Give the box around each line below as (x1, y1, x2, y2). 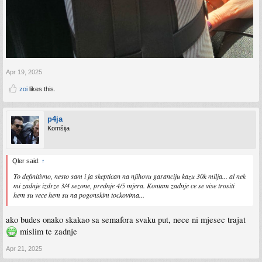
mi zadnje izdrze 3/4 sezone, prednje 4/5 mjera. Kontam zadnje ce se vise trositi (13, 180, 235, 190)
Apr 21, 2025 (6, 245, 42, 253)
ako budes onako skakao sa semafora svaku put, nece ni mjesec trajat (6, 214, 246, 226)
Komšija (47, 124, 70, 132)
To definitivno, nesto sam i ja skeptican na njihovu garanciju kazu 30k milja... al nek (13, 171, 246, 181)
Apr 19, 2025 (6, 68, 42, 75)
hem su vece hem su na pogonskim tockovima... (13, 189, 144, 199)
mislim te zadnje (18, 226, 77, 237)
